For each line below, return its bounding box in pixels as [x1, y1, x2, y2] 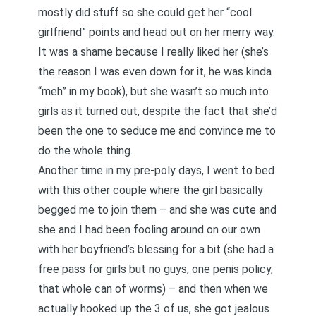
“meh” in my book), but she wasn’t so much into [38, 85, 269, 98]
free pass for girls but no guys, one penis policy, [38, 262, 273, 276]
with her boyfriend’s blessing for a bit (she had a [38, 243, 274, 256]
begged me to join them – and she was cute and [38, 203, 276, 217]
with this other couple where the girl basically [38, 183, 263, 197]
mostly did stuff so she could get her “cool [38, 6, 252, 19]
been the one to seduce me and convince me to [38, 124, 276, 138]
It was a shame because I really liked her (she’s [38, 45, 269, 59]
